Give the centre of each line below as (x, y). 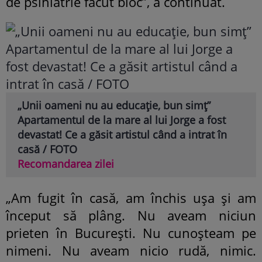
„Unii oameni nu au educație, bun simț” (114, 105)
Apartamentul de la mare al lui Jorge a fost (122, 120)
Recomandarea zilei (66, 163)
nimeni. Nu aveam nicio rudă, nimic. (131, 250)
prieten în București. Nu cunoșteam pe (131, 232)
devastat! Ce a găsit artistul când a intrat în (122, 134)
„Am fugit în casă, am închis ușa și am (131, 197)
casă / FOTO (47, 149)
